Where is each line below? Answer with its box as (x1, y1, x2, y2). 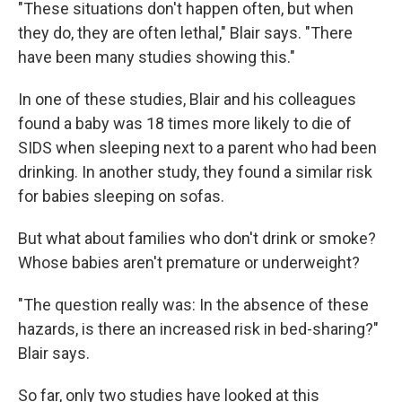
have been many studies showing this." (18, 47, 295, 66)
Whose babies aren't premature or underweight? (18, 252, 360, 272)
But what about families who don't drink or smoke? (18, 228, 376, 248)
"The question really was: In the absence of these (18, 294, 369, 314)
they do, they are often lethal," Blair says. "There (18, 22, 353, 42)
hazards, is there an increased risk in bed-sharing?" (18, 319, 379, 338)
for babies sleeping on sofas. (18, 186, 224, 205)
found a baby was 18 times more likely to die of (18, 113, 352, 133)
